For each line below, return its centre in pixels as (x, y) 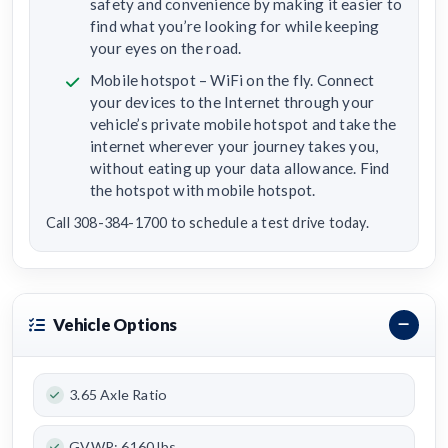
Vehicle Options (115, 325)
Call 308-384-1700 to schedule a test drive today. (207, 223)
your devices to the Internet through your (232, 102)
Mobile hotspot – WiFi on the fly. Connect (232, 80)
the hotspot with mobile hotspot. (203, 190)
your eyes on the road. (166, 48)
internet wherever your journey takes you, (234, 146)
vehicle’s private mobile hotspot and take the (243, 124)
